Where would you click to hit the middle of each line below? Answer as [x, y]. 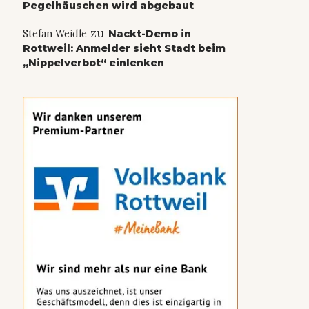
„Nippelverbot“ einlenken [93, 63]
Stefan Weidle [54, 34]
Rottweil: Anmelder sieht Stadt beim [124, 49]
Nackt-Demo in [149, 34]
